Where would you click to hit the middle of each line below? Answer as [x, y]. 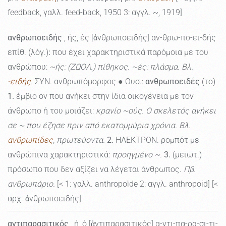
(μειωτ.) [186, 155]
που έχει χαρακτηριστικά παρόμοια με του [129, 52]
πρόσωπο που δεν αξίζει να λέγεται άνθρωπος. [96, 169]
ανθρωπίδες [30, 140]
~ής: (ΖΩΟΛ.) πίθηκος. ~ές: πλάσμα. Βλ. [121, 67]
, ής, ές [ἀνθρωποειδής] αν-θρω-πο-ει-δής [139, 38]
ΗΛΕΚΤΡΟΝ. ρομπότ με [156, 140]
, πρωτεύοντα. [79, 140]
